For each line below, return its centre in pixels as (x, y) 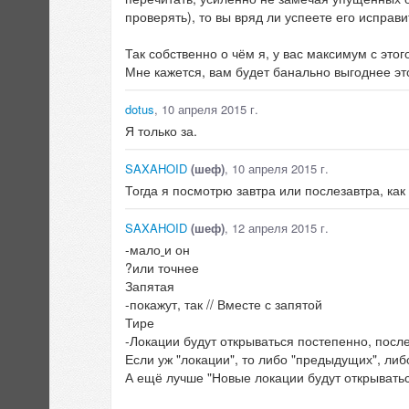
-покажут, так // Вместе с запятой (224, 304)
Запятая (150, 286)
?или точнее (162, 268)
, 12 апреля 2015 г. (277, 228)
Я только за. (161, 131)
